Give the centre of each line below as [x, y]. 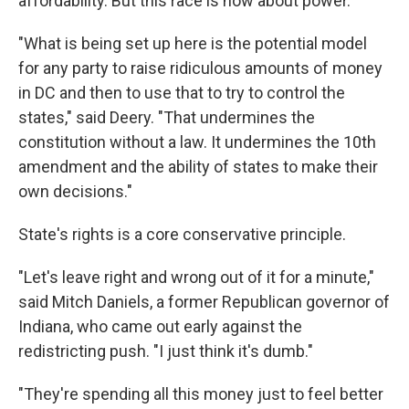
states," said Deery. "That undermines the [167, 117]
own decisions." [75, 191]
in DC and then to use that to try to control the [182, 93]
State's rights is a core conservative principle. [182, 234]
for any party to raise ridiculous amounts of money [200, 68]
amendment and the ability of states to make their [198, 167]
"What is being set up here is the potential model [193, 43]
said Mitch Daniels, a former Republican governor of [204, 302]
